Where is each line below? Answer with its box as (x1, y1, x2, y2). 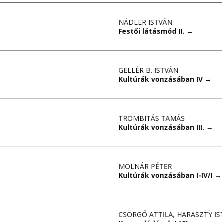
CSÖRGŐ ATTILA (118, 210, 173, 219)
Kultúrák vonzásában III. (118, 122, 206, 132)
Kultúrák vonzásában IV (118, 74, 205, 84)
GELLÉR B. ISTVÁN (118, 65, 178, 75)
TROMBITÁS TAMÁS (118, 113, 185, 123)
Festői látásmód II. (118, 26, 186, 36)
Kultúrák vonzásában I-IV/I (118, 170, 215, 180)
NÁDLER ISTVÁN (118, 17, 172, 27)
